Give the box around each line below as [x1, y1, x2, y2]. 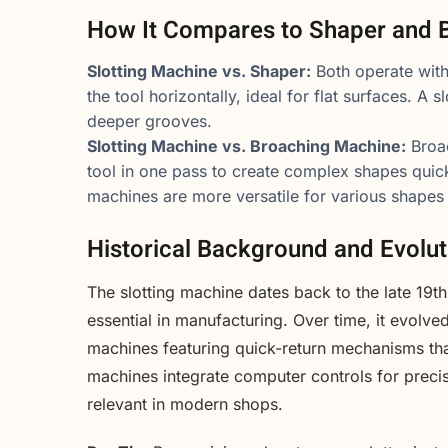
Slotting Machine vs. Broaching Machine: [87, 136, 406, 157]
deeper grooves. [87, 111, 212, 132]
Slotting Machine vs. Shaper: [87, 61, 311, 82]
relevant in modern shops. [87, 394, 283, 415]
